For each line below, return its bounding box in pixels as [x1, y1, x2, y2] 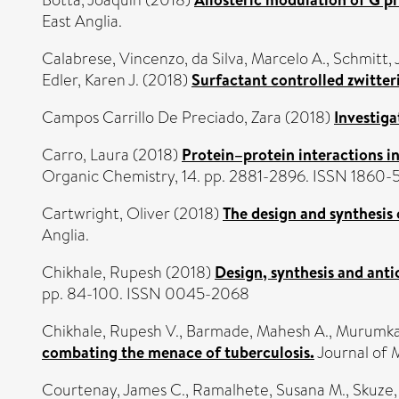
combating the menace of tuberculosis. [42, 341, 314, 363]
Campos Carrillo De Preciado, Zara [42, 106, 281, 129]
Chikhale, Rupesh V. [42, 320, 179, 343]
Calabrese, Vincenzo [42, 47, 184, 70]
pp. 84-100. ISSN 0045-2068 [42, 282, 249, 305]
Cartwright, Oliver [42, 202, 170, 225]
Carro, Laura [42, 143, 129, 167]
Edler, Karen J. [42, 69, 139, 92]
